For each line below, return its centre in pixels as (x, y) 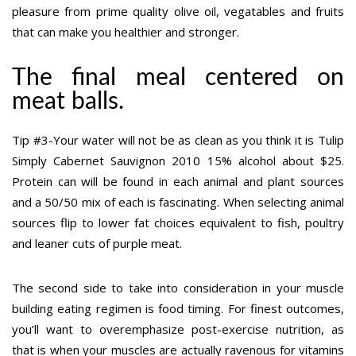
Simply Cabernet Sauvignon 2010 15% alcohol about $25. (178, 161)
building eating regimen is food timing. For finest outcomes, (178, 309)
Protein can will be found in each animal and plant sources (178, 182)
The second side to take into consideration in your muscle (178, 288)
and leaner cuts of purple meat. (97, 244)
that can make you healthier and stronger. (126, 32)
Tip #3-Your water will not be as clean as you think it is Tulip (178, 140)
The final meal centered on (178, 78)
